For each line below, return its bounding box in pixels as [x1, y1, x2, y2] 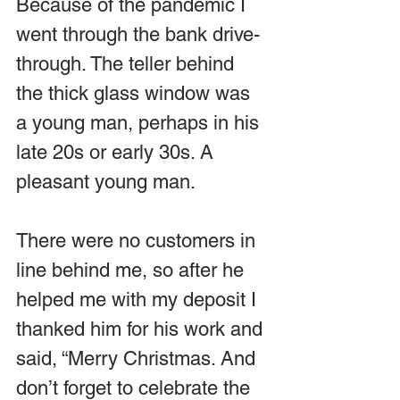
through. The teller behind [16, 52, 239, 75]
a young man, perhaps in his [16, 111, 264, 134]
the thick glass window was [16, 81, 255, 104]
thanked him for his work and [16, 317, 268, 340]
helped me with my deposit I [16, 287, 262, 311]
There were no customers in [16, 229, 261, 252]
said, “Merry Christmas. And [16, 346, 261, 370]
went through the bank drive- [16, 22, 260, 46]
